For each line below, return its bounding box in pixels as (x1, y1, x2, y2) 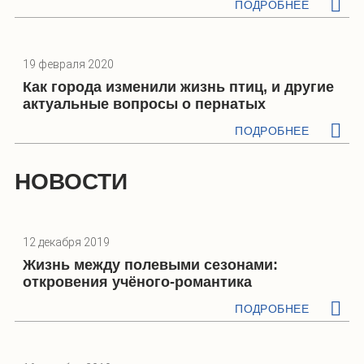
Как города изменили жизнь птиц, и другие (23, 78, 334, 95)
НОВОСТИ (15, 168, 128, 194)
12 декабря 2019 (23, 235, 110, 249)
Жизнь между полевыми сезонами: (23, 256, 278, 273)
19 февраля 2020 (23, 57, 114, 71)
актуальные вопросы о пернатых (23, 95, 266, 112)
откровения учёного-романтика (23, 273, 252, 290)
